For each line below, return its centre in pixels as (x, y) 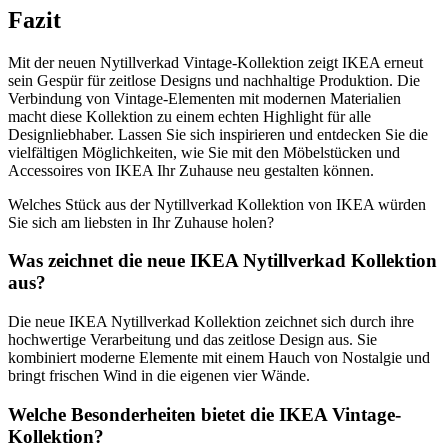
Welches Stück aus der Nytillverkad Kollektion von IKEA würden (217, 204)
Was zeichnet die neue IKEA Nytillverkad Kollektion (222, 261)
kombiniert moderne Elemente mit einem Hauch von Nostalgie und (219, 357)
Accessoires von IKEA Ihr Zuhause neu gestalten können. (191, 170)
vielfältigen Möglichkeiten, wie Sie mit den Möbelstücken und (204, 152)
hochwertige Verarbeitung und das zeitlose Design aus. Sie (192, 339)
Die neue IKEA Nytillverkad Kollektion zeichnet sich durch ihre (211, 321)
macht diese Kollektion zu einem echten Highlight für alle (189, 116)
